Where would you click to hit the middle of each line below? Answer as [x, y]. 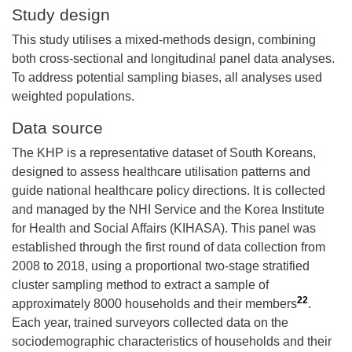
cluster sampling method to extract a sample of [140, 284]
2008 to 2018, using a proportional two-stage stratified [161, 266]
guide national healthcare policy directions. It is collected [169, 190]
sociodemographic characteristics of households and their [172, 341]
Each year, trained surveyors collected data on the [150, 322]
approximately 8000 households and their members [154, 303]
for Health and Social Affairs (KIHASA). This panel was [164, 228]
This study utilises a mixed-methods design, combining [164, 39]
